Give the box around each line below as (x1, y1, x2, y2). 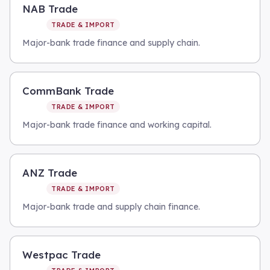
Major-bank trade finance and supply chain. (22, 37, 200, 48)
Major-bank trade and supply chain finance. (22, 201, 200, 212)
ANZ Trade (22, 166, 77, 179)
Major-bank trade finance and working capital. (22, 119, 212, 130)
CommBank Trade (22, 84, 114, 97)
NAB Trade (22, 2, 78, 15)
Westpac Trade (22, 248, 101, 261)
